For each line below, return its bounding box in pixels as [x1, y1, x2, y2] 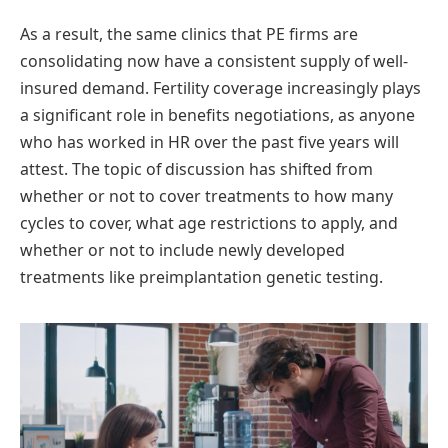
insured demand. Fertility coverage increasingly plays [20, 76, 421, 99]
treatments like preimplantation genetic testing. [20, 265, 383, 288]
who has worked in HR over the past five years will [20, 130, 399, 153]
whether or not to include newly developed [20, 238, 345, 261]
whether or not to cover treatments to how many [20, 184, 393, 207]
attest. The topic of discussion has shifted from [20, 157, 373, 180]
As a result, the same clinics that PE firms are [20, 22, 358, 45]
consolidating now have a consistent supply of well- [20, 49, 408, 72]
